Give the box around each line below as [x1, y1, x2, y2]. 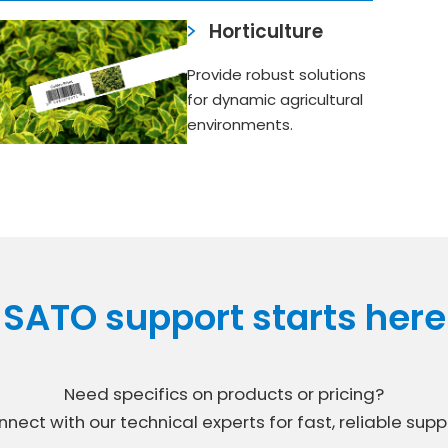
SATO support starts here [2, 293, 446, 343]
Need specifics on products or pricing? [64, 381, 384, 406]
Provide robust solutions [186, 64, 366, 86]
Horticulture [209, 17, 324, 45]
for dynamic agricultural [186, 89, 363, 111]
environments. [186, 114, 293, 136]
